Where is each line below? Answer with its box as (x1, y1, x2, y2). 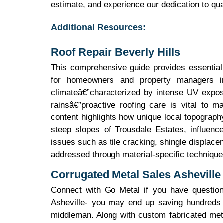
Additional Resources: (51, 22, 146, 32)
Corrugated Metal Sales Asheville (51, 168, 221, 181)
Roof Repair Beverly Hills (51, 46, 180, 58)
